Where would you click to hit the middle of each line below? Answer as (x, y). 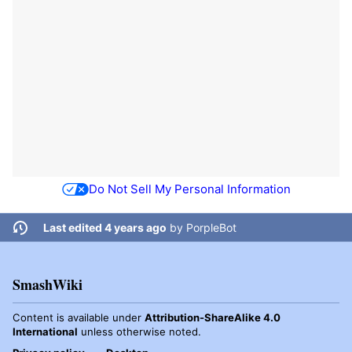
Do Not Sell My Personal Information (189, 189)
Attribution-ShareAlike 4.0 (213, 318)
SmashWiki (48, 285)
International (45, 332)
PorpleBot (211, 228)
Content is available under (79, 318)
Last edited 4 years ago (104, 228)
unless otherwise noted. (139, 332)
